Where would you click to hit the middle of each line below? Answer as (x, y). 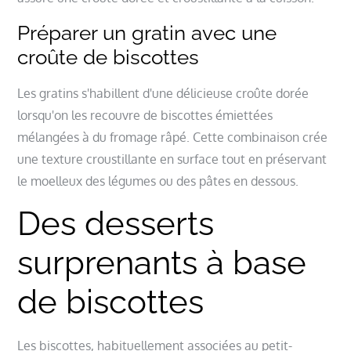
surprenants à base (162, 263)
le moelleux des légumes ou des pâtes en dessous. (158, 181)
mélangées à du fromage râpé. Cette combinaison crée (173, 137)
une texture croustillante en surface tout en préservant (172, 159)
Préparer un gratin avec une (147, 33)
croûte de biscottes (109, 57)
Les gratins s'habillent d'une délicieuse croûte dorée (163, 93)
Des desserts (116, 224)
